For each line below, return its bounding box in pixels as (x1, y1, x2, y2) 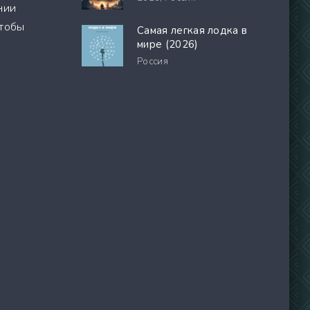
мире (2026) (137, 37, 199, 51)
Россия (137, 55, 168, 68)
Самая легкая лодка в (137, 24, 248, 37)
